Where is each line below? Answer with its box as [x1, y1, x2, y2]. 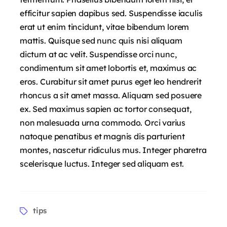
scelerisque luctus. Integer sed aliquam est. [20, 158, 184, 169]
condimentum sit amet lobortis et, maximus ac [20, 62, 197, 73]
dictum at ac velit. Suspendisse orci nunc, [20, 49, 177, 59]
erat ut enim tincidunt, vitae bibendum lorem [20, 21, 190, 32]
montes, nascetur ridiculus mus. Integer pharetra [20, 144, 207, 155]
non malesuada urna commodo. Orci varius [20, 117, 186, 128]
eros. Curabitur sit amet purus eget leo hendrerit [20, 76, 202, 87]
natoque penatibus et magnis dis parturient [20, 131, 185, 141]
